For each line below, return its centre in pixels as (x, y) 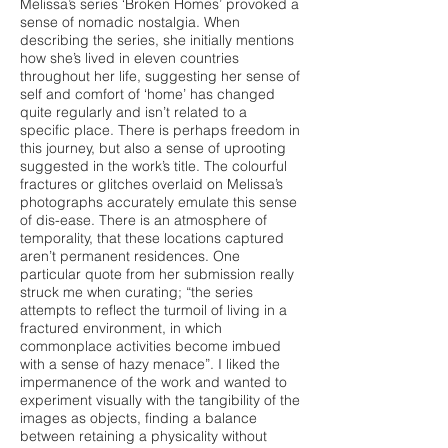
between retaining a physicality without (143, 436)
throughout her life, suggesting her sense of (160, 76)
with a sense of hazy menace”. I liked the (150, 364)
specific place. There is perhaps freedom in (160, 130)
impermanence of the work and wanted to (153, 382)
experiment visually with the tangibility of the (160, 400)
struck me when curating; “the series (136, 292)
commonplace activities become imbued (150, 346)
